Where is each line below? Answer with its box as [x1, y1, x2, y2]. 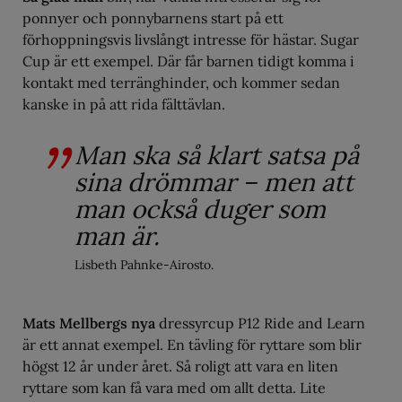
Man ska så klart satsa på [74, 139, 359, 171]
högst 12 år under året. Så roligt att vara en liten [22, 357, 338, 375]
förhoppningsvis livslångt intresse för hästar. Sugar [22, 31, 359, 48]
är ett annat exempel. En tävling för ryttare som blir [22, 336, 362, 354]
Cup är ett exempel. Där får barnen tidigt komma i [22, 52, 354, 70]
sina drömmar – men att [74, 166, 354, 198]
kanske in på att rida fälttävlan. [22, 95, 225, 113]
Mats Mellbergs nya [22, 314, 155, 332]
